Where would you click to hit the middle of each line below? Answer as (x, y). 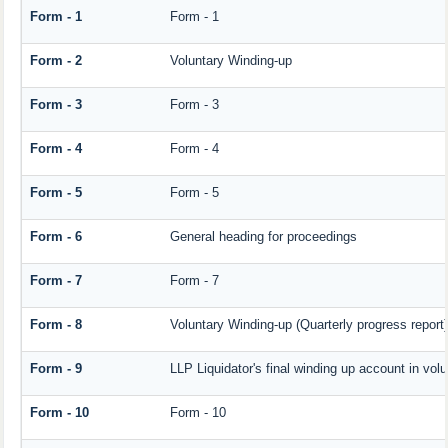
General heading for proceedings (263, 237)
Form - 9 (55, 369)
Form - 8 (55, 325)
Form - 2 (55, 61)
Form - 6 (55, 237)
